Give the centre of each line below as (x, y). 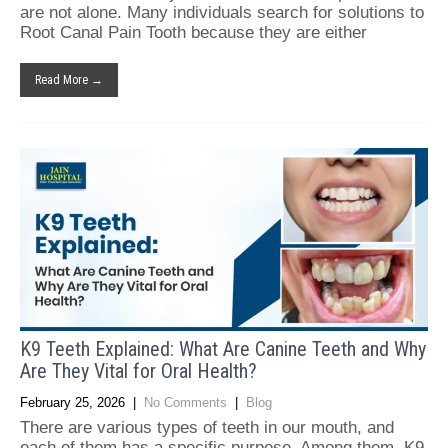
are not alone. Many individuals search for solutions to (222, 12)
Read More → (69, 79)
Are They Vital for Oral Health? (138, 370)
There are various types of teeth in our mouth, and (207, 427)
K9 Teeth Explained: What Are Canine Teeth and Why (223, 348)
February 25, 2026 (72, 402)
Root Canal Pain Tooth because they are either (193, 32)
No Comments (185, 402)
